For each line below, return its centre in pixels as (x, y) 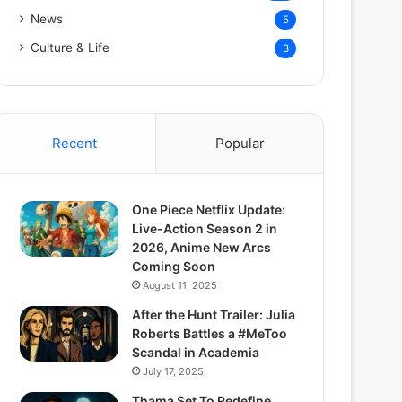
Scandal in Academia (196, 352)
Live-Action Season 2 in (205, 228)
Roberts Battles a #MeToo (210, 333)
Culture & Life (70, 48)
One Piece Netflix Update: (209, 210)
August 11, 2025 (180, 285)
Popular (240, 143)
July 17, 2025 (173, 371)
